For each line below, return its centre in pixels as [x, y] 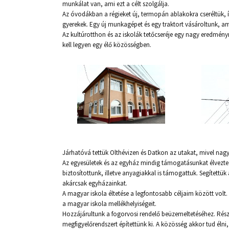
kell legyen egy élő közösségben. [107, 45]
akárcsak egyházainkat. [95, 183]
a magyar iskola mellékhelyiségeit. [109, 204]
